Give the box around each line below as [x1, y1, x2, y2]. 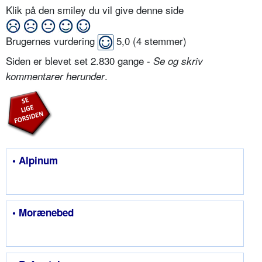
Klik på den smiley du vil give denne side [6, 2, 187, 18]
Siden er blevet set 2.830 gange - [6, 53, 153, 68]
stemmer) [142, 33, 187, 49]
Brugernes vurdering [6, 33, 98, 49]
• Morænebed [12, 205, 74, 220]
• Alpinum [12, 153, 58, 168]
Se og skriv [153, 54, 203, 68]
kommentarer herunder [6, 69, 105, 84]
